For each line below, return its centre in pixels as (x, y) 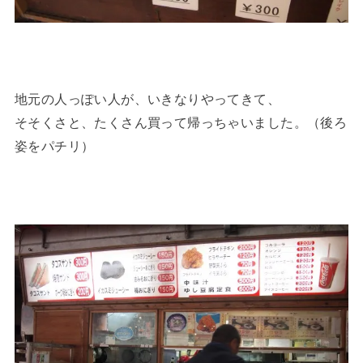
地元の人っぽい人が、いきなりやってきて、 (147, 99)
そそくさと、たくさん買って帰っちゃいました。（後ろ (181, 123)
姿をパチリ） (54, 146)
